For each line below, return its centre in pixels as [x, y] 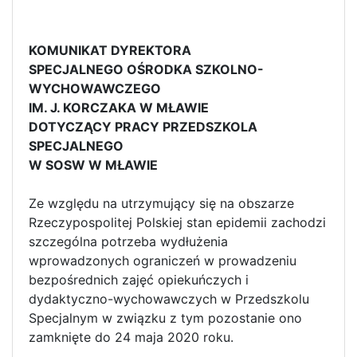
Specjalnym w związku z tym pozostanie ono [165, 318]
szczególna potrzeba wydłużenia [128, 241]
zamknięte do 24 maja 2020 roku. [133, 337]
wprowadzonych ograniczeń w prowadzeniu [163, 260]
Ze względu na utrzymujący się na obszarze [161, 203]
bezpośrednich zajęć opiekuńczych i [139, 279]
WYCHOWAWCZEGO [96, 88]
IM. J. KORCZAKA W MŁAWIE [120, 107]
